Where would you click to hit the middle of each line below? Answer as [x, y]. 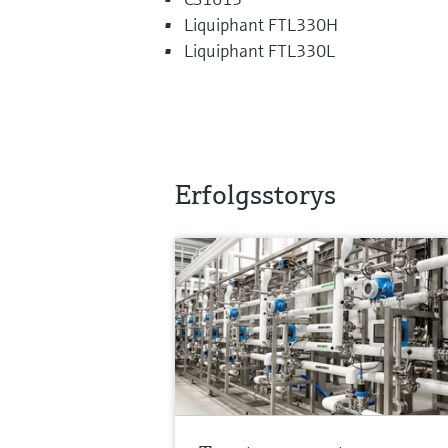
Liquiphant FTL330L [259, 50]
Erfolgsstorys [255, 194]
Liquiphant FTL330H [261, 24]
